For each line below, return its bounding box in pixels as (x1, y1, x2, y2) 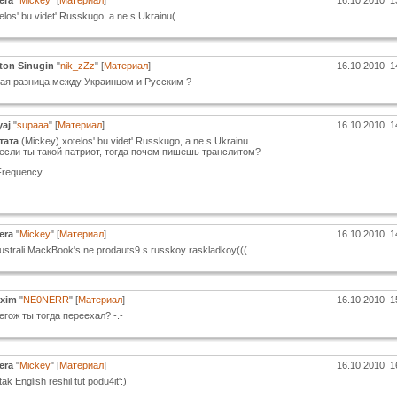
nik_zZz (59, 60, 95, 72)
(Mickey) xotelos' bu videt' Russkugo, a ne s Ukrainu (18, 136, 248, 147)
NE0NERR (22, 294, 69, 306)
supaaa (16, 120, 49, 131)
